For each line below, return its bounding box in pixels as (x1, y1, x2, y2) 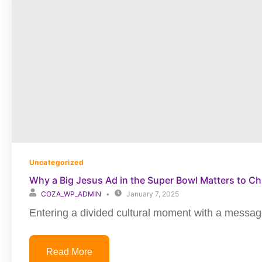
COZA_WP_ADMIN (41, 189, 101, 198)
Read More (46, 247, 92, 257)
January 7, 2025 (126, 189, 179, 198)
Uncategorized (29, 158, 84, 167)
